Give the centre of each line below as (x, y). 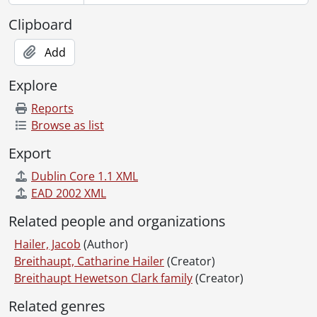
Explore (33, 85)
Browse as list (68, 125)
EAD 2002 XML (69, 193)
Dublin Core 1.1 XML (85, 176)
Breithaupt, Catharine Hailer (89, 261)
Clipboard (40, 24)
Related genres (57, 306)
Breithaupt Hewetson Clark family (103, 278)
